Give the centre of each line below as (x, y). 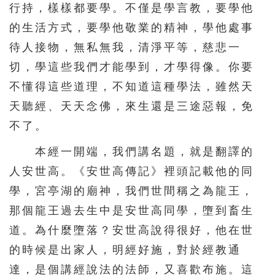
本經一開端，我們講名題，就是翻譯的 (132, 151)
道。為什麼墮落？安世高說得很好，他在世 (132, 230)
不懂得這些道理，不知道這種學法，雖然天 (132, 86)
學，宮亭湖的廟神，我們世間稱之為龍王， (132, 191)
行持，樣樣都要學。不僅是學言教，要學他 (132, 8)
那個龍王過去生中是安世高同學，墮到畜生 (132, 210)
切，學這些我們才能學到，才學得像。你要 (132, 67)
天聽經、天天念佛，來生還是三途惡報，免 (132, 106)
